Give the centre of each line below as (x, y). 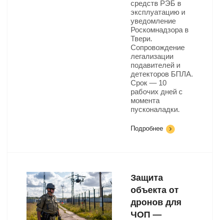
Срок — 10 (149, 83)
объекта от (155, 190)
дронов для (156, 202)
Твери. (141, 39)
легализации (152, 56)
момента (145, 100)
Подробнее (147, 128)
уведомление (153, 21)
